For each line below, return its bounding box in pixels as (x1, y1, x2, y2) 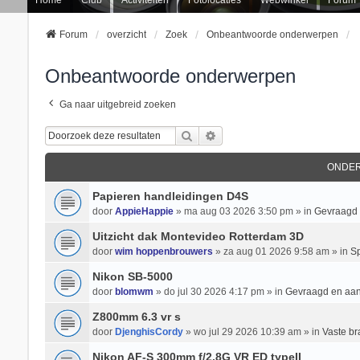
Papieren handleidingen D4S (92, 190, 248, 202)
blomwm (114, 286, 153, 297)
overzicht (106, 29, 146, 40)
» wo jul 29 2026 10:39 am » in (182, 326, 322, 337)
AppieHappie (114, 206, 174, 217)
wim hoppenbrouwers (114, 246, 213, 257)
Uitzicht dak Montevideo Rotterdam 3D (92, 230, 304, 243)
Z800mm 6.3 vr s (92, 310, 181, 323)
